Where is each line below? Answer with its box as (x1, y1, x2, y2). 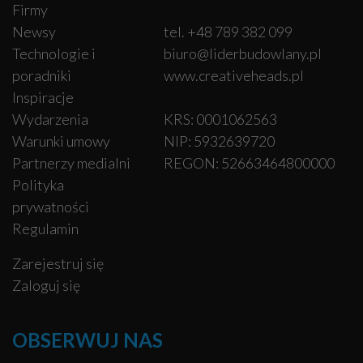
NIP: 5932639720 (163, 132, 275, 151)
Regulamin (12, 220, 79, 238)
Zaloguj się (12, 276, 80, 295)
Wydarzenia (12, 110, 88, 129)
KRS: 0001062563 (163, 110, 277, 129)
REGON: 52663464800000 (163, 154, 335, 173)
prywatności (12, 198, 89, 216)
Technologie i (12, 45, 96, 63)
